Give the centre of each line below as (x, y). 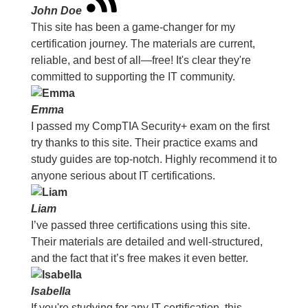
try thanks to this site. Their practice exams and (144, 143)
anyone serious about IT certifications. (123, 176)
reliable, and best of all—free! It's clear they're (141, 60)
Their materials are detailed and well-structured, (146, 242)
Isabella (51, 291)
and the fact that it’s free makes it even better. (139, 258)
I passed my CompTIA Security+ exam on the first (150, 126)
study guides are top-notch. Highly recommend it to (154, 159)
